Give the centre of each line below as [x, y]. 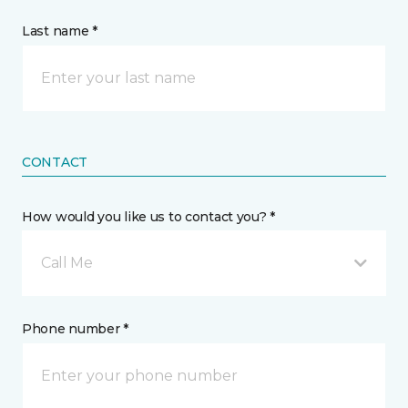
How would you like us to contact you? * [149, 217]
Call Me [67, 263]
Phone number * [76, 329]
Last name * [60, 31]
